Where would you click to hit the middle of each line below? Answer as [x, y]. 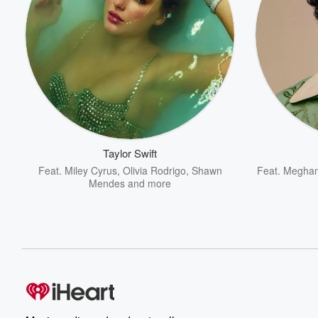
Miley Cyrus [91, 170]
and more [148, 183]
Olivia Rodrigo [154, 170]
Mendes [107, 183]
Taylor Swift [130, 153]
